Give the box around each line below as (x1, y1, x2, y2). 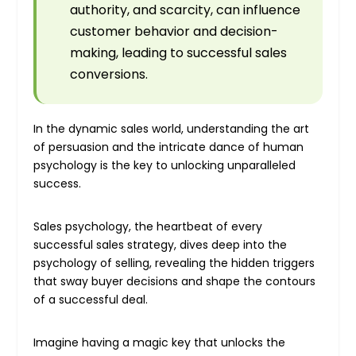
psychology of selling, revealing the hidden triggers (33, 255, 315, 272)
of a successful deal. (33, 292, 149, 308)
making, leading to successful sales (70, 44, 288, 63)
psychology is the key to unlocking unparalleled (33, 157, 296, 174)
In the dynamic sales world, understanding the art (33, 121, 310, 137)
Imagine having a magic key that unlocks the (33, 334, 286, 350)
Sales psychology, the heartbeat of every (33, 219, 263, 235)
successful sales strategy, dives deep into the (33, 237, 288, 253)
